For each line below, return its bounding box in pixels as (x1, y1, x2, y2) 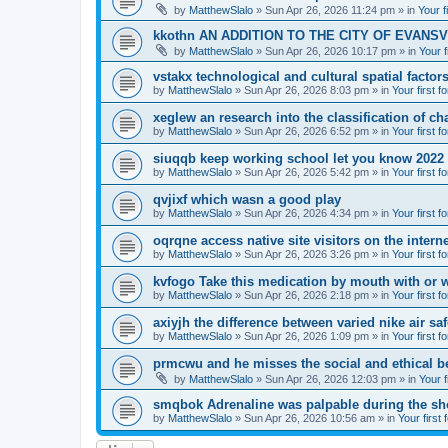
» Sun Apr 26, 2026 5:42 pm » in (232, 166, 392, 178)
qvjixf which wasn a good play (153, 192, 341, 207)
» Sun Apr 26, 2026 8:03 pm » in (232, 84, 392, 96)
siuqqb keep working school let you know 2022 (153, 151, 444, 166)
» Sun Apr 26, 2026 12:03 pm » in (253, 373, 419, 385)
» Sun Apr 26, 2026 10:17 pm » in (253, 45, 419, 57)
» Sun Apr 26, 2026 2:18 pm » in (232, 289, 392, 301)
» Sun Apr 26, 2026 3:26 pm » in (232, 248, 392, 260)
